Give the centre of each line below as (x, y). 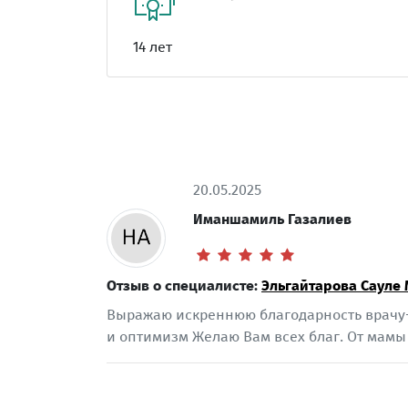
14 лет (153, 47)
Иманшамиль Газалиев (272, 219)
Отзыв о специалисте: (184, 286)
